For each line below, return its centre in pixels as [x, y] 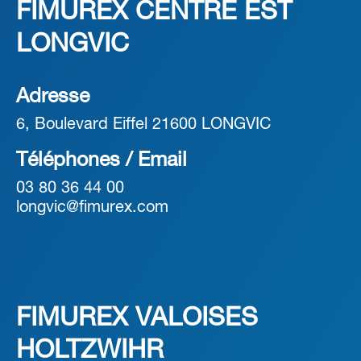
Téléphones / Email [102, 161]
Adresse [53, 98]
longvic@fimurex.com [92, 208]
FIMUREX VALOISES [137, 319]
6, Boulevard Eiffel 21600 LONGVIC [143, 125]
